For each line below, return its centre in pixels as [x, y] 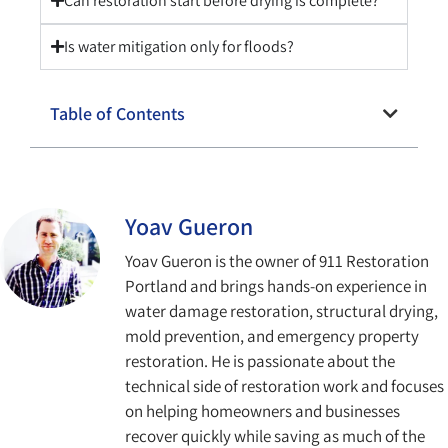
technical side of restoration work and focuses [284, 385]
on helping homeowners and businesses [262, 410]
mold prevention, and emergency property [272, 335]
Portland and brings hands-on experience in [276, 285]
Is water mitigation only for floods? [179, 46]
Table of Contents [117, 113]
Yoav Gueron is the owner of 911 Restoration [277, 260]
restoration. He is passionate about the [260, 360]
